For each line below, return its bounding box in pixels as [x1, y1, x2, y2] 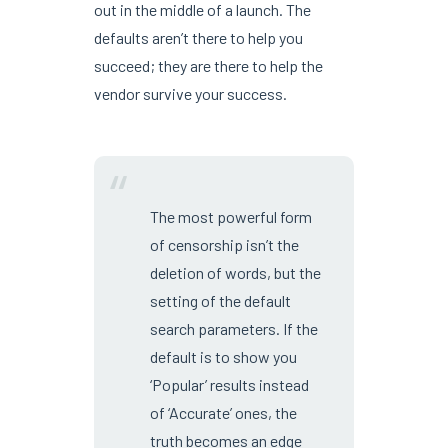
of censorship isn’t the [149, 234, 299, 254]
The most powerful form [149, 206, 312, 226]
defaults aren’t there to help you [93, 27, 303, 47]
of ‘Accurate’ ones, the [149, 402, 297, 422]
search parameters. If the [149, 318, 318, 338]
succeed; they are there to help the [93, 55, 323, 75]
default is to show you [149, 346, 297, 366]
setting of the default [149, 290, 291, 310]
